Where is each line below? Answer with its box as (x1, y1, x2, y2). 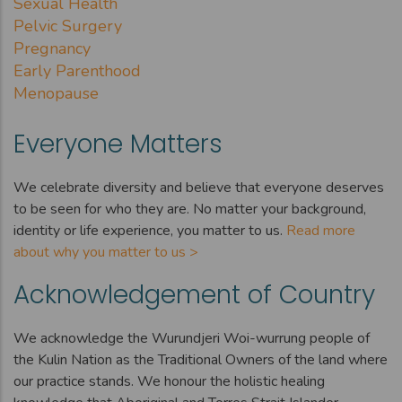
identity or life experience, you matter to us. (13, 220, 286, 240)
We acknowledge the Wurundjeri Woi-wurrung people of (13, 328, 370, 348)
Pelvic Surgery (13, 14, 122, 37)
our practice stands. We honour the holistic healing (13, 371, 325, 391)
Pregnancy (13, 37, 91, 59)
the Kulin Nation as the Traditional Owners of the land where (13, 349, 388, 370)
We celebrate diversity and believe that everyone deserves (13, 177, 384, 197)
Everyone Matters (13, 126, 223, 162)
